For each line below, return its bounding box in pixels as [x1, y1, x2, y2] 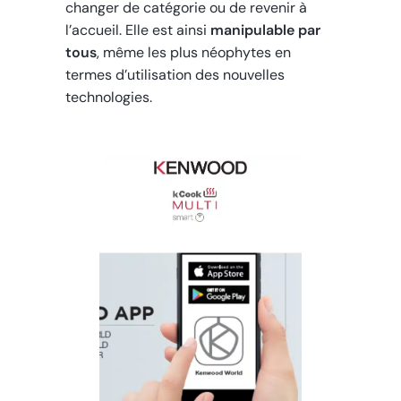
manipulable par [210, 21, 321, 40]
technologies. [65, 88, 153, 107]
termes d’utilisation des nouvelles [65, 65, 286, 85]
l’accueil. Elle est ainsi [65, 21, 211, 40]
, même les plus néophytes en [97, 43, 292, 63]
